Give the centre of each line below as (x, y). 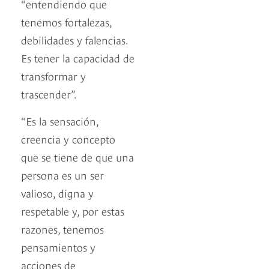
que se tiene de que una (77, 157)
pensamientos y (58, 247)
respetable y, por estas (73, 211)
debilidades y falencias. (74, 40)
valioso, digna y (57, 193)
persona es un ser (62, 175)
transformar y (53, 76)
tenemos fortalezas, (66, 22)
